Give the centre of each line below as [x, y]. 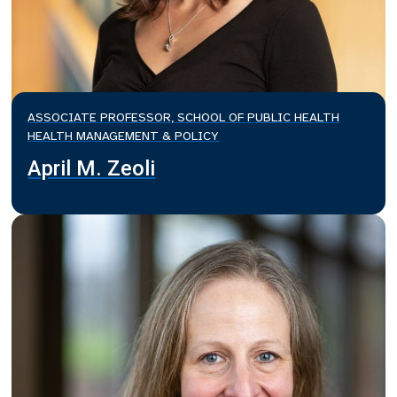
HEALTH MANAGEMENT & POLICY [124, 136]
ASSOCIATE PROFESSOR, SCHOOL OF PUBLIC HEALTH [184, 118]
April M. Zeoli [92, 169]
